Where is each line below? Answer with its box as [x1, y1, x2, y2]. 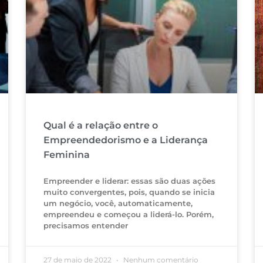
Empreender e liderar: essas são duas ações [43, 176, 215, 186]
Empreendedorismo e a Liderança [43, 134, 208, 146]
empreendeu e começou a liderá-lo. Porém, [43, 210, 214, 220]
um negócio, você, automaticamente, [43, 198, 193, 208]
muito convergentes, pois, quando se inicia [43, 187, 215, 197]
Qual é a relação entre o [43, 120, 158, 131]
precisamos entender [43, 221, 128, 231]
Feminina [43, 149, 90, 161]
